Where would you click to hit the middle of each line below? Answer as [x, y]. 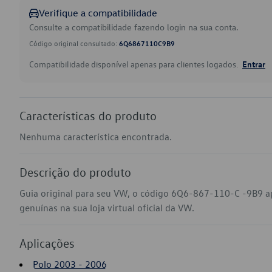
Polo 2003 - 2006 [70, 264]
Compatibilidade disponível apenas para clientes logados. [134, 64]
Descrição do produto [75, 172]
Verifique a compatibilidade [98, 13]
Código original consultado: [74, 43]
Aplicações [47, 243]
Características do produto [88, 115]
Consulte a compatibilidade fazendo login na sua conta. [134, 27]
